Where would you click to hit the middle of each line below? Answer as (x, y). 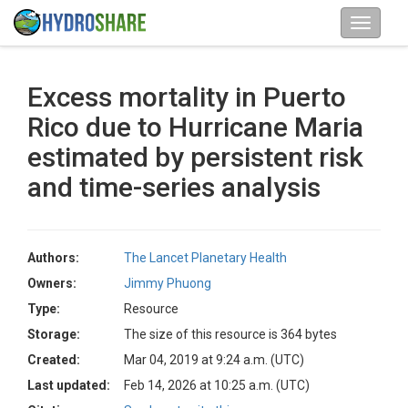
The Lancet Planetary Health (205, 258)
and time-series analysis (174, 187)
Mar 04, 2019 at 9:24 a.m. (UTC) (214, 360)
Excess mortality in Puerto (187, 97)
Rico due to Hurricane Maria (195, 127)
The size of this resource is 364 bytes (230, 334)
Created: (54, 360)
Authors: (53, 258)
